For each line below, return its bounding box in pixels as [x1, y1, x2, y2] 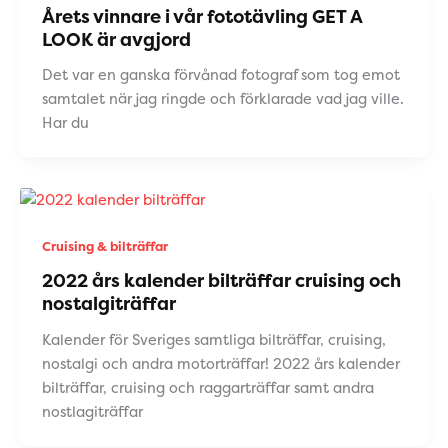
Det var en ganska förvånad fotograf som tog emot [41, 65, 400, 86]
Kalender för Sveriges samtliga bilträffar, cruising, [41, 330, 386, 351]
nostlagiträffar [41, 402, 143, 423]
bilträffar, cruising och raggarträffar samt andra [41, 378, 374, 399]
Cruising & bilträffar [41, 237, 168, 255]
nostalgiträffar [41, 291, 176, 317]
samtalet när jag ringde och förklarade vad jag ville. [41, 89, 404, 110]
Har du [41, 113, 89, 134]
